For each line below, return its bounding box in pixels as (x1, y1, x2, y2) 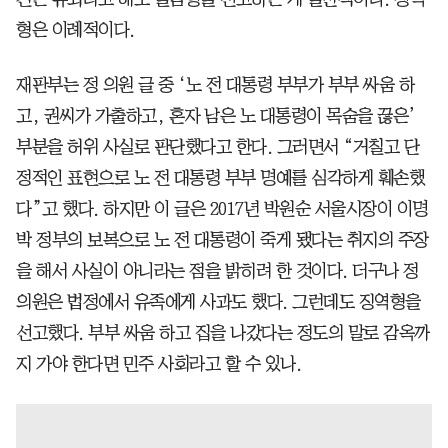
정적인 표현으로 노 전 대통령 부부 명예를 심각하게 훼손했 (16, 169, 424, 188)
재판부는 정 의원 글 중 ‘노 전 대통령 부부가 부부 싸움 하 (16, 76, 414, 95)
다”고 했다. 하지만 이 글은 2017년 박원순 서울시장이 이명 (16, 200, 428, 219)
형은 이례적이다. (16, 21, 135, 40)
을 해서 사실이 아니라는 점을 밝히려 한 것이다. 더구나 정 (16, 262, 419, 281)
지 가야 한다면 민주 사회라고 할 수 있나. (16, 355, 301, 374)
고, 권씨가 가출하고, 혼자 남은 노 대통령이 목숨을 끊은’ (16, 107, 416, 126)
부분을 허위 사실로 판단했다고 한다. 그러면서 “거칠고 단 (16, 138, 419, 157)
